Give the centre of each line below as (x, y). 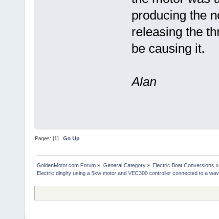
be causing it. (168, 48)
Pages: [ (45, 139)
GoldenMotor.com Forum (66, 165)
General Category (124, 165)
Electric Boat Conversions (183, 165)
